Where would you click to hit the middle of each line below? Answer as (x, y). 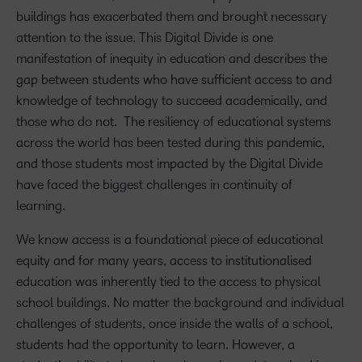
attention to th (56, 38)
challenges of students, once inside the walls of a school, (175, 324)
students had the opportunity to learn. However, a (156, 345)
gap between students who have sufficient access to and (174, 80)
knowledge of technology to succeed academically (158, 101)
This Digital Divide (188, 38)
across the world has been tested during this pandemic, (170, 143)
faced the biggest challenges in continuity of (170, 185)
